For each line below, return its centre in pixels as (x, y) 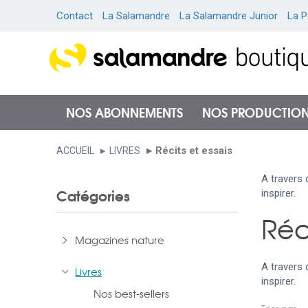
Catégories (93, 195)
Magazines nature (120, 240)
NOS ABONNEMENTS (124, 112)
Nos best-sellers (131, 294)
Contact (75, 16)
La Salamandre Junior (229, 16)
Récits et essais (194, 151)
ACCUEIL (75, 151)
